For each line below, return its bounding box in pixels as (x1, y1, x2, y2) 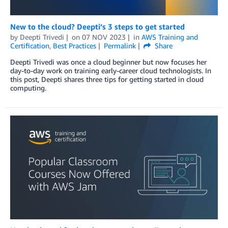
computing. (10, 83, 46, 92)
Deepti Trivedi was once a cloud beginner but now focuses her (10, 57, 207, 66)
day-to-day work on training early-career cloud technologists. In (10, 66, 211, 75)
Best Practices (53, 41, 96, 50)
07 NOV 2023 (81, 32, 126, 41)
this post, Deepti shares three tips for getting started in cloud (10, 74, 204, 83)
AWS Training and (141, 32, 198, 41)
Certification (10, 41, 49, 50)
